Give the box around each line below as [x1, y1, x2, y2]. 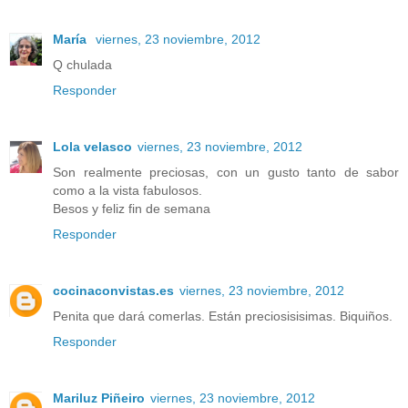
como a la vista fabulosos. [53, 183, 202, 199]
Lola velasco [53, 139, 132, 155]
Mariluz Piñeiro [53, 391, 145, 405]
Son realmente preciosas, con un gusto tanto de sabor [53, 165, 399, 180]
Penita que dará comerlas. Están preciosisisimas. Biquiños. [53, 309, 393, 324]
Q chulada [53, 57, 112, 73]
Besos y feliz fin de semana [53, 201, 210, 217]
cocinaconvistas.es [53, 283, 174, 299]
